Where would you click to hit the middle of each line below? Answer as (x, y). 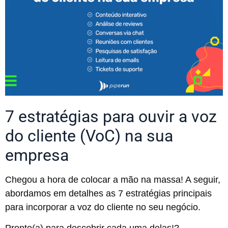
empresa (37, 155)
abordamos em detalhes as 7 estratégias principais (108, 194)
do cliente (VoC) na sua (89, 136)
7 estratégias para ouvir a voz (111, 117)
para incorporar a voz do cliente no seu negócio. (103, 207)
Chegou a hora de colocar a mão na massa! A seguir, (113, 180)
